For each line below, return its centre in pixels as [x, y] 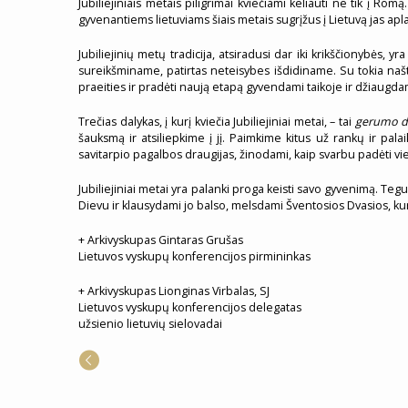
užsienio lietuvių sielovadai [150, 324]
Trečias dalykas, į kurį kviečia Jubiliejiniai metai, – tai [217, 122]
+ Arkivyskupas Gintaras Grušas [161, 240]
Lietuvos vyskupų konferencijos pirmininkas [194, 256]
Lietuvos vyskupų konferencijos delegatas [190, 307]
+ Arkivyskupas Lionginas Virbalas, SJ [174, 291]
